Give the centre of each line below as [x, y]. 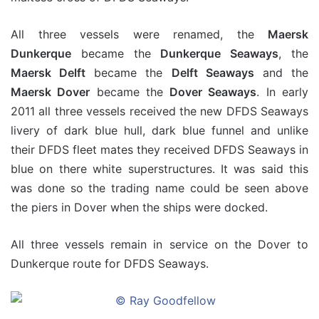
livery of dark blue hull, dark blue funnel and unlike [159, 130]
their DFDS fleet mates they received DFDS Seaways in [159, 150]
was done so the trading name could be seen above [159, 188]
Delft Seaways [213, 73]
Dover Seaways [213, 92]
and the [281, 73]
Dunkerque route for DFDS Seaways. [110, 263]
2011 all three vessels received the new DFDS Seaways [159, 111]
